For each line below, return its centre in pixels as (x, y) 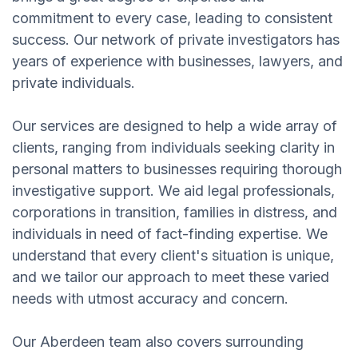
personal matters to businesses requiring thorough (177, 169)
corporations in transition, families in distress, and (175, 212)
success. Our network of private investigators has (176, 39)
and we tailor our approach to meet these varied (171, 276)
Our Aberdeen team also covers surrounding (158, 341)
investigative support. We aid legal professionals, (173, 190)
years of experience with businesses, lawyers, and (177, 61)
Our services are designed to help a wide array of (175, 125)
